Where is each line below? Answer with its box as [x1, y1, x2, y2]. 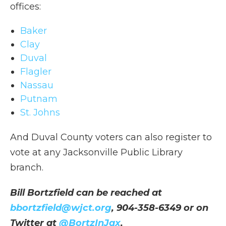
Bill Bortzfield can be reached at [10, 187, 162, 199]
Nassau [20, 80, 53, 91]
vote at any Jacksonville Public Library [10, 147, 183, 158]
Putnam [20, 93, 58, 105]
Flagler [20, 66, 51, 78]
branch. [10, 162, 43, 174]
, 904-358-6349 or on [111, 202, 208, 214]
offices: [10, 1, 41, 13]
